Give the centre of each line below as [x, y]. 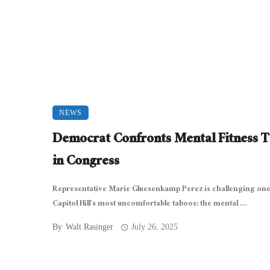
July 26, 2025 [155, 227]
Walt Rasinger [89, 227]
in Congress [86, 163]
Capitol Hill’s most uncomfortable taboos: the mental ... [150, 205]
